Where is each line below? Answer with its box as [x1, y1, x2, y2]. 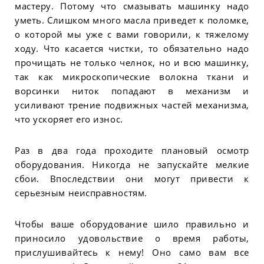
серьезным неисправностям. [15, 186, 147, 199]
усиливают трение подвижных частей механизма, [15, 98, 249, 111]
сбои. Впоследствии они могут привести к [15, 172, 249, 184]
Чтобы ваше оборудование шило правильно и [15, 218, 249, 230]
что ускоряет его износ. [15, 113, 123, 125]
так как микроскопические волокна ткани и [15, 70, 249, 82]
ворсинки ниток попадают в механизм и [15, 84, 249, 97]
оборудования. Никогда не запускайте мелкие [15, 158, 249, 170]
